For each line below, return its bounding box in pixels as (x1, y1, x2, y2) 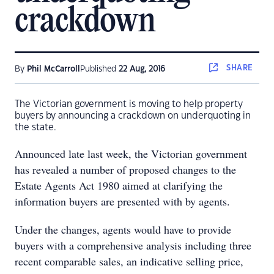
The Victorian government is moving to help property (15, 100, 243, 109)
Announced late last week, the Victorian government (15, 146, 247, 161)
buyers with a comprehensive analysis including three (15, 238, 251, 253)
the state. (15, 123, 56, 132)
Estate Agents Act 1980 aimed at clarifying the (15, 178, 223, 193)
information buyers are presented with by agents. (15, 194, 230, 209)
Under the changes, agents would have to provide (15, 222, 231, 237)
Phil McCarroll (27, 65, 80, 73)
